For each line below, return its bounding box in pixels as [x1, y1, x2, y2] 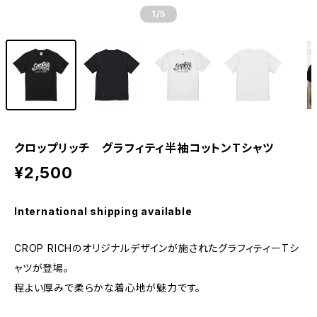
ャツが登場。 [14, 262, 69, 274]
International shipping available [14, 205, 192, 217]
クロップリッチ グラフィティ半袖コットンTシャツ [14, 141, 275, 155]
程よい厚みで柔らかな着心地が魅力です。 [14, 282, 202, 294]
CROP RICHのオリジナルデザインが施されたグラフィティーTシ [14, 242, 299, 254]
